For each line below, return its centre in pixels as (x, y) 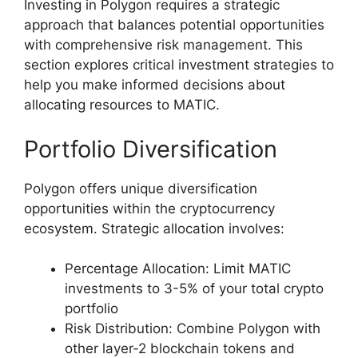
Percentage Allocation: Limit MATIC (178, 269)
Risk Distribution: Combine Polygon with (193, 329)
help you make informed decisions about (155, 85)
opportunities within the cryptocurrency (149, 208)
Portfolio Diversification (151, 149)
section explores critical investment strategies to (179, 65)
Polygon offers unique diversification (141, 188)
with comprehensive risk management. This (163, 45)
